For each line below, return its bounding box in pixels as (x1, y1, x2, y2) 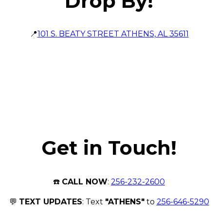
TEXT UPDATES (18, 197, 82, 207)
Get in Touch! (41, 136, 177, 160)
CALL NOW (62, 177, 108, 187)
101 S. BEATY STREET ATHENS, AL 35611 (37, 29, 189, 39)
